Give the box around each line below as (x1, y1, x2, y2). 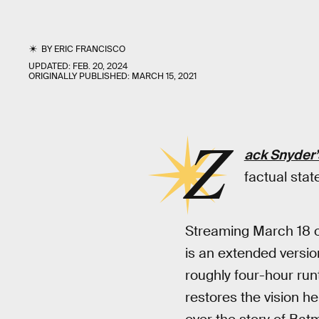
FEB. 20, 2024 (73, 61, 127, 72)
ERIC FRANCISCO (54, 43, 126, 55)
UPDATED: (28, 61, 73, 72)
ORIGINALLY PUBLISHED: (28, 70, 132, 82)
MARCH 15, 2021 (132, 70, 197, 82)
